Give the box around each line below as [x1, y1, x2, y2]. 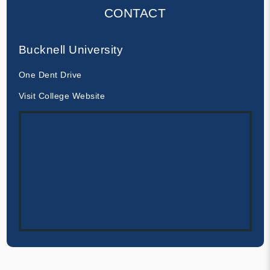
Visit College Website [18, 90, 105, 101]
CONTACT [104, 5, 166, 20]
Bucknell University [18, 43, 123, 56]
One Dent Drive [18, 69, 82, 80]
